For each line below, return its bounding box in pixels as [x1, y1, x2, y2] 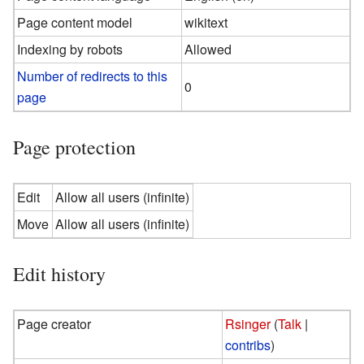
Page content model [17, 12, 133, 32]
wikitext [184, 12, 228, 32]
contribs [225, 335, 271, 354]
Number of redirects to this [17, 66, 168, 85]
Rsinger [225, 314, 271, 333]
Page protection [13, 133, 136, 160]
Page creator [17, 314, 92, 333]
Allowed [184, 39, 232, 58]
